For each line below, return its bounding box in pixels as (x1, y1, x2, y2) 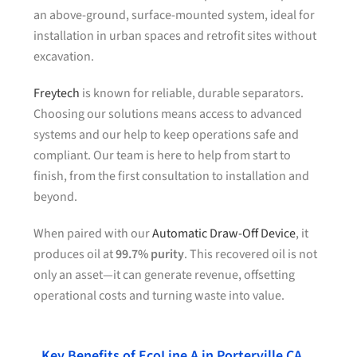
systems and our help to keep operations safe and (33, 126, 300, 143)
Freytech (33, 84, 80, 102)
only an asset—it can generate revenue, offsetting (33, 266, 296, 284)
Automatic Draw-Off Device (152, 225, 296, 242)
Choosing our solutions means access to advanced (33, 105, 303, 123)
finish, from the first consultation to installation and (33, 167, 310, 185)
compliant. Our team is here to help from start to (33, 147, 292, 164)
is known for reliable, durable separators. (80, 84, 304, 102)
